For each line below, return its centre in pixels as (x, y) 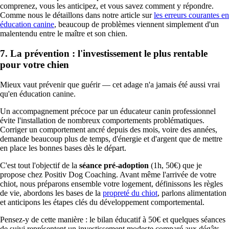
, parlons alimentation (192, 193)
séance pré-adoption (114, 165)
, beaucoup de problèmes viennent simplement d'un (136, 25)
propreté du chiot (130, 193)
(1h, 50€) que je (175, 165)
